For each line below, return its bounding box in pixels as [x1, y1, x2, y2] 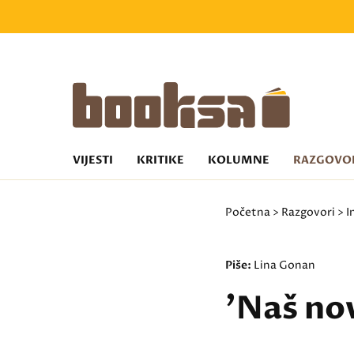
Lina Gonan [254, 258, 316, 273]
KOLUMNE [208, 153, 269, 168]
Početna [225, 205, 271, 220]
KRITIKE [137, 153, 184, 168]
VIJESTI [73, 153, 113, 168]
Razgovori [281, 205, 336, 220]
